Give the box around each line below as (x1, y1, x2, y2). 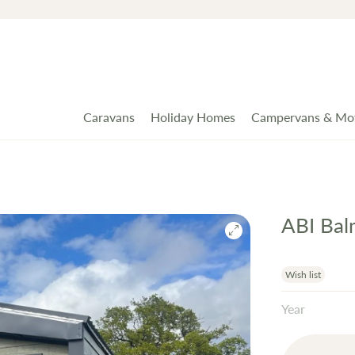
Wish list (285, 268, 322, 281)
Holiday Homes (151, 108, 235, 126)
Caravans (83, 108, 135, 126)
